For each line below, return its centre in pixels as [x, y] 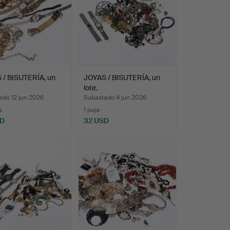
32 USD [96, 121]
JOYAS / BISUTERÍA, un [122, 78]
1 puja [91, 110]
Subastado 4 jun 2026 [115, 98]
